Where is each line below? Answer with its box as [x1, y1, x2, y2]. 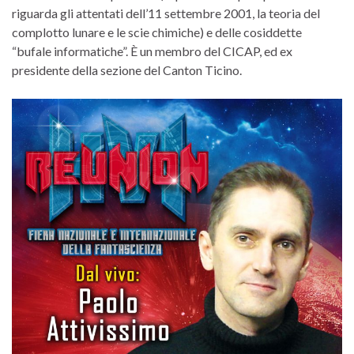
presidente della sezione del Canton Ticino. [12, 62, 242, 77]
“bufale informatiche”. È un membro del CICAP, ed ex [12, 43, 292, 58]
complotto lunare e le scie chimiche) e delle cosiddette [12, 24, 302, 40]
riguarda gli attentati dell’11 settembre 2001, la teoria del [12, 5, 320, 21]
